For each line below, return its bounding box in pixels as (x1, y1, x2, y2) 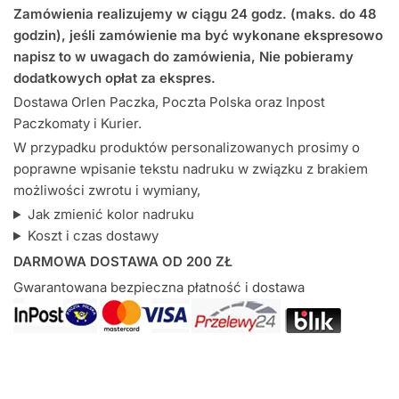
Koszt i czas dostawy (27, 227, 159, 245)
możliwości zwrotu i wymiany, (13, 182, 200, 199)
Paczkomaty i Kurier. (13, 115, 142, 133)
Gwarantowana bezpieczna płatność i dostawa (13, 278, 305, 296)
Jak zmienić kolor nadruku (27, 206, 194, 224)
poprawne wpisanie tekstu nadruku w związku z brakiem (13, 160, 368, 178)
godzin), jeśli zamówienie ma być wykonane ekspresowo (13, 27, 383, 45)
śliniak (12, 55, 53, 73)
